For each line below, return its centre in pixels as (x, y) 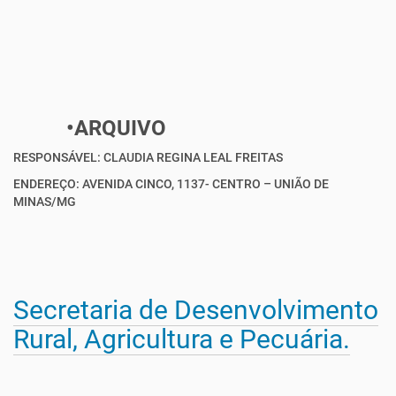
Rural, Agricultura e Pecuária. (182, 339)
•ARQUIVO (116, 128)
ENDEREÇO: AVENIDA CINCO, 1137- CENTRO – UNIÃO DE (171, 184)
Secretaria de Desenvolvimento (196, 310)
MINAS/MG (45, 202)
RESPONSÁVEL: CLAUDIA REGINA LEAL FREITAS (148, 157)
